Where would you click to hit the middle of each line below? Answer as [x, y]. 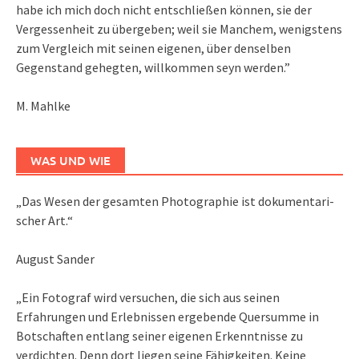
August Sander [55, 258]
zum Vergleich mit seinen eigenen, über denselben [153, 48]
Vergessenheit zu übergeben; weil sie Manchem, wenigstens [179, 28]
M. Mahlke [43, 105]
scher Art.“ [44, 220]
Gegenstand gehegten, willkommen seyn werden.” [153, 67]
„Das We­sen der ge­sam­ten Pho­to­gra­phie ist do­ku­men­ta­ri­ [175, 201]
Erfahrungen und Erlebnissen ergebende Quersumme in [167, 316]
